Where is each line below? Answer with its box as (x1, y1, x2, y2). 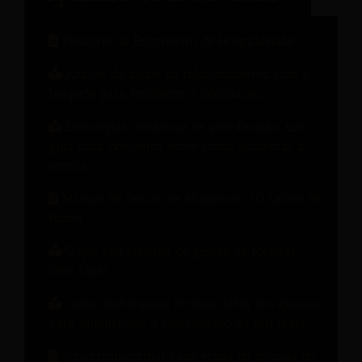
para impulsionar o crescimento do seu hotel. (48, 314, 307, 330)
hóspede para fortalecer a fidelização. (48, 85, 263, 101)
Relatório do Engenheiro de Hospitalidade (58, 32, 293, 48)
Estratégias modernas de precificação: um (61, 118, 305, 134)
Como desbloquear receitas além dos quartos (61, 295, 321, 311)
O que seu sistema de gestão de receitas (61, 242, 297, 259)
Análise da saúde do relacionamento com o (61, 65, 310, 82)
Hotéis (48, 209, 83, 225)
